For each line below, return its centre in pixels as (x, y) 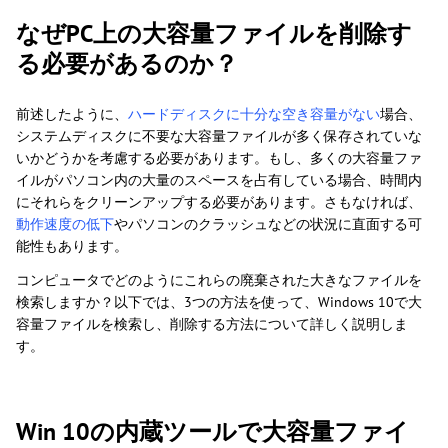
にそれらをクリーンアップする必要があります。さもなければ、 (219, 202)
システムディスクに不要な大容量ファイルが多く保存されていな (219, 136)
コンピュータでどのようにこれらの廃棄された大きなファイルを (219, 280)
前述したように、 (72, 114)
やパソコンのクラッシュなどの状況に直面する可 (268, 224)
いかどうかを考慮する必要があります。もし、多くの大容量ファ (219, 158)
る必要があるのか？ (127, 64)
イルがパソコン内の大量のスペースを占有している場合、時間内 (219, 180)
